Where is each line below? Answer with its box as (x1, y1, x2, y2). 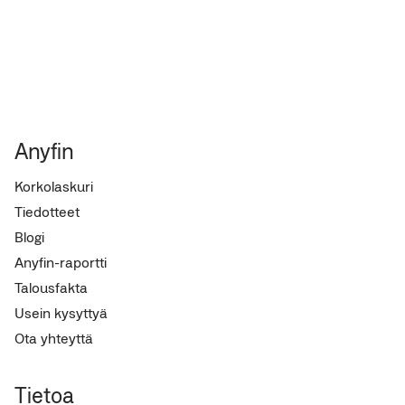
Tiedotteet (14, 202, 80, 221)
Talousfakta (14, 278, 88, 297)
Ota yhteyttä (14, 329, 93, 347)
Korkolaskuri (14, 177, 93, 195)
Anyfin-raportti (14, 253, 107, 271)
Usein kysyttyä (14, 304, 108, 322)
